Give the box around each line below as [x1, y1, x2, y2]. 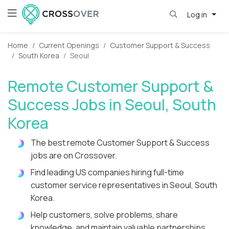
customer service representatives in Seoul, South [31, 179, 217, 191]
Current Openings [39, 40, 99, 51]
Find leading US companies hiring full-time [31, 167, 184, 178]
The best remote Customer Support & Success [31, 137, 210, 149]
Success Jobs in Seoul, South [8, 94, 216, 116]
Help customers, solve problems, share [31, 209, 178, 221]
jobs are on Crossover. [31, 150, 117, 162]
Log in [187, 9, 209, 19]
